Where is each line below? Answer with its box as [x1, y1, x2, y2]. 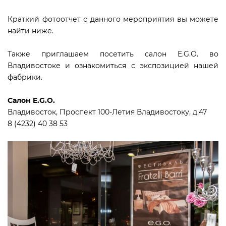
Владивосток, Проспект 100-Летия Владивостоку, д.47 [8, 107, 207, 117]
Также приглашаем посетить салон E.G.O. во [8, 49, 218, 59]
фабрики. [8, 73, 42, 82]
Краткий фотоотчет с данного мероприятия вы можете [8, 15, 218, 24]
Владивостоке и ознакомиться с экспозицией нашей [8, 61, 218, 70]
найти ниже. [8, 26, 53, 35]
